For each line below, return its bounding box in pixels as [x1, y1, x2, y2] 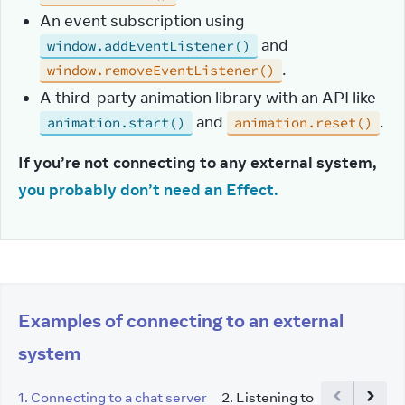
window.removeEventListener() [47, 61, 275, 79]
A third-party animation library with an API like [40, 88, 376, 108]
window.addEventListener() [47, 37, 250, 54]
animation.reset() [234, 114, 372, 131]
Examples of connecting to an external [18, 309, 344, 332]
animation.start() [47, 114, 185, 131]
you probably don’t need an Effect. [18, 180, 278, 200]
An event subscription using [40, 11, 244, 31]
